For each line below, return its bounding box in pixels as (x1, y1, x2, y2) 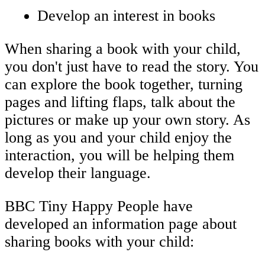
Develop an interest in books (37, 7, 216, 25)
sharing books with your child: (5, 232, 194, 250)
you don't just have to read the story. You (5, 57, 258, 75)
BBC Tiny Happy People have (5, 197, 193, 215)
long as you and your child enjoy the (5, 128, 232, 146)
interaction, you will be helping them (5, 146, 234, 164)
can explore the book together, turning (5, 75, 243, 93)
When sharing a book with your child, (5, 40, 241, 57)
